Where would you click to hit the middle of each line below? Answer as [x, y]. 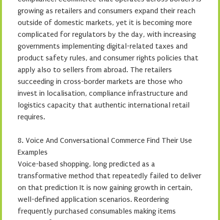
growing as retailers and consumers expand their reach [107, 11]
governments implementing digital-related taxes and [103, 46]
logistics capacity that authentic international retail [104, 105]
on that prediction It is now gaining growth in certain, [105, 187]
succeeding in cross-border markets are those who [100, 81]
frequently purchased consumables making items [97, 211]
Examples [33, 152]
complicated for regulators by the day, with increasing [107, 34]
